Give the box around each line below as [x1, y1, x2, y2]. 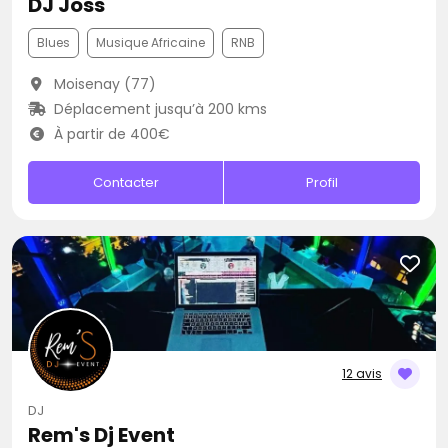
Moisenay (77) [49, 74, 156, 94]
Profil [306, 173, 339, 192]
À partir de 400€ [49, 124, 170, 144]
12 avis [342, 365, 382, 382]
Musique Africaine [96, 34, 205, 51]
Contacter [92, 173, 159, 192]
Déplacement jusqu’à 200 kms [49, 99, 267, 119]
